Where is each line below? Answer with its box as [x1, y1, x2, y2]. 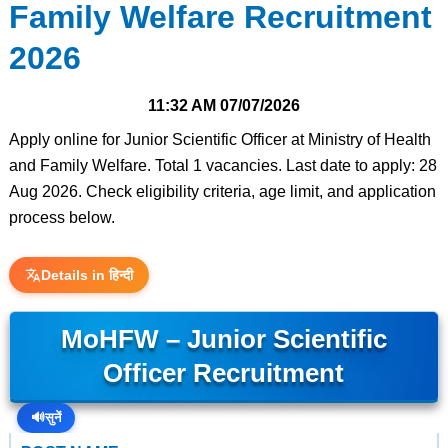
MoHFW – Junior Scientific [60, 325, 387, 353]
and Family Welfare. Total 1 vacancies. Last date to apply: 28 [8, 157, 437, 174]
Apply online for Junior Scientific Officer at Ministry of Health [8, 131, 431, 148]
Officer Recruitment [103, 359, 345, 387]
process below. [8, 209, 115, 226]
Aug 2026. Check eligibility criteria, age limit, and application [8, 183, 436, 200]
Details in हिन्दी [40, 267, 133, 283]
